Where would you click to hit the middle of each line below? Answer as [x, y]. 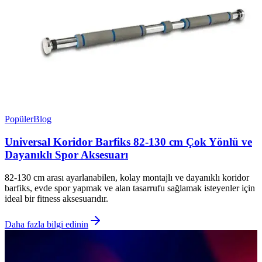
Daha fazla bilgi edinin [46, 224]
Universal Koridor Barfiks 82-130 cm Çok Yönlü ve [128, 142]
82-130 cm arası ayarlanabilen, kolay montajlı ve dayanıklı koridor [127, 177]
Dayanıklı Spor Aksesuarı [66, 154]
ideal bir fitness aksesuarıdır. [56, 198]
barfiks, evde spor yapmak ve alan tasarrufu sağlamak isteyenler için [130, 188]
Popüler [19, 119]
